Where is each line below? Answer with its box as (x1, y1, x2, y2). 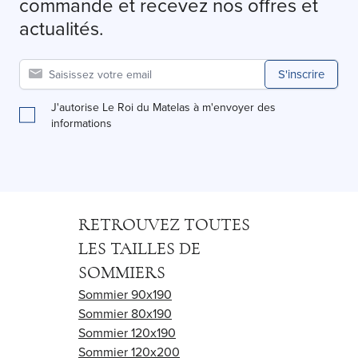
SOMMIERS (78, 264, 165, 282)
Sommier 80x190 (78, 304, 172, 323)
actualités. (19, 14, 104, 42)
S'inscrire (278, 66, 324, 83)
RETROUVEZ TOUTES (78, 216, 250, 234)
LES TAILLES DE (78, 240, 201, 258)
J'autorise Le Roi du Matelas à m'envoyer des (51, 99, 276, 116)
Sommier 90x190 (78, 285, 172, 304)
